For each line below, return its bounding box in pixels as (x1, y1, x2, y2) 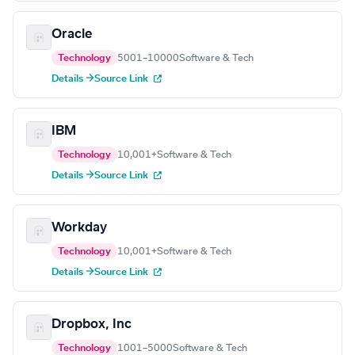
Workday (52, 221, 107, 235)
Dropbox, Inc (52, 318, 132, 331)
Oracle (52, 28, 92, 41)
